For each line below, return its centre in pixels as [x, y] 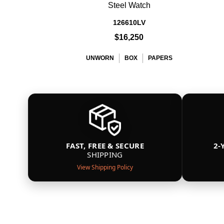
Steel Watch [129, 5]
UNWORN [100, 58]
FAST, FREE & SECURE [105, 145]
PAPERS [160, 58]
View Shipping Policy [105, 167]
